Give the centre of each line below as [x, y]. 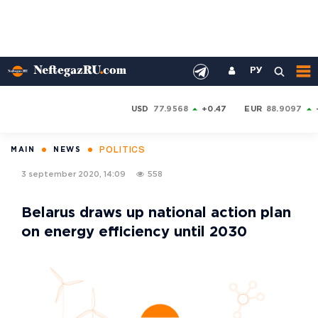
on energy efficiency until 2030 [134, 232]
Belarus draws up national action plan [156, 213]
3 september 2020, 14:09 [73, 174]
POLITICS [123, 150]
